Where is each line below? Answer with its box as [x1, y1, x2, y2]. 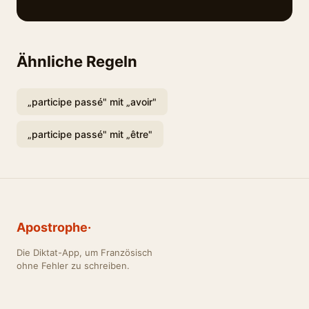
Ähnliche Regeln [17, 52, 137, 70]
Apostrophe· [17, 220, 91, 235]
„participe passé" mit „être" [28, 128, 152, 140]
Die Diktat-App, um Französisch [17, 247, 152, 258]
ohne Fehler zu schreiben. [17, 260, 130, 271]
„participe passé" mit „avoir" [28, 96, 157, 108]
